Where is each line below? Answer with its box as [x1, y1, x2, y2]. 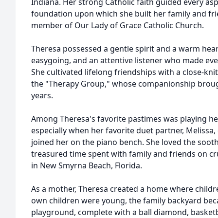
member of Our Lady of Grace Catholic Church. [31, 20, 204, 31]
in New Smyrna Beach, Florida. [31, 160, 142, 171]
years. [31, 90, 53, 101]
